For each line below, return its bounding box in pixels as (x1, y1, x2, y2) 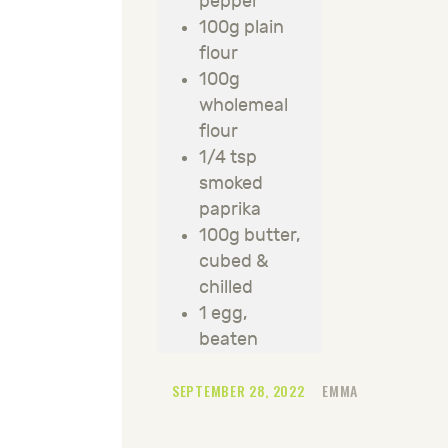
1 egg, (199, 303, 248, 325)
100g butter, (199, 225, 301, 247)
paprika (199, 199, 261, 221)
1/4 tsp (199, 147, 257, 169)
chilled (199, 277, 253, 299)
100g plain (199, 17, 284, 39)
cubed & (199, 251, 269, 273)
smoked (199, 173, 263, 195)
